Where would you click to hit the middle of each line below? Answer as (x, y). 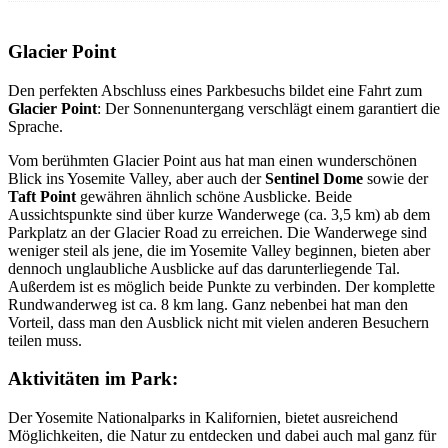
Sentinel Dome (314, 178)
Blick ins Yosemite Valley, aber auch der (136, 178)
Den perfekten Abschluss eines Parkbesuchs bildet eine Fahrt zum (215, 90)
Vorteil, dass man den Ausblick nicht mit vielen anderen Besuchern (218, 322)
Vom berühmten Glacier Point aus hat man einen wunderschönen (212, 160)
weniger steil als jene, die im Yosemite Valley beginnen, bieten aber (219, 250)
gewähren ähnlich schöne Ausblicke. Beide (214, 196)
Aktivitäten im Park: (93, 379)
